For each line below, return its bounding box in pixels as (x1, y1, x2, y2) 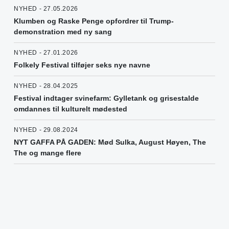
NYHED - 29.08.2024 (14, 126, 78, 133)
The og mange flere (14, 148, 81, 157)
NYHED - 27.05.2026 (14, 5, 78, 12)
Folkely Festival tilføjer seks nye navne (14, 60, 150, 69)
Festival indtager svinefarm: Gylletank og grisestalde (14, 94, 199, 102)
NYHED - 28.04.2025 (14, 82, 78, 89)
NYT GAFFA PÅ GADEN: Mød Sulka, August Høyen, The (14, 138, 206, 146)
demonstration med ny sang (14, 27, 112, 36)
